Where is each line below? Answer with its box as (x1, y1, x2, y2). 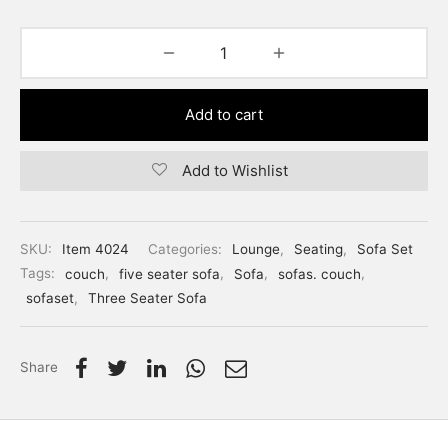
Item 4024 (62, 241, 129, 258)
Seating (294, 241, 343, 258)
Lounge (232, 241, 280, 258)
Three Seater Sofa (88, 290, 207, 307)
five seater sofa (119, 265, 220, 282)
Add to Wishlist (181, 161, 288, 181)
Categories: (148, 241, 226, 258)
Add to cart (185, 104, 263, 124)
